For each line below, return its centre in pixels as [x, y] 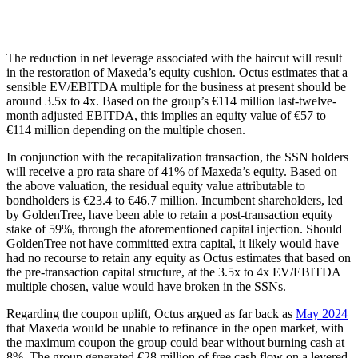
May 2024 [322, 314]
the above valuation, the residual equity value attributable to [156, 186]
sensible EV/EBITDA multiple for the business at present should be [176, 87]
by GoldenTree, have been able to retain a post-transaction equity [170, 215]
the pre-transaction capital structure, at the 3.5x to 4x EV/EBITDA [173, 272]
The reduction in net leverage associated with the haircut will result [174, 58]
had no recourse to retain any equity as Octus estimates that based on [179, 258]
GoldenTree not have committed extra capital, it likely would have [173, 244]
